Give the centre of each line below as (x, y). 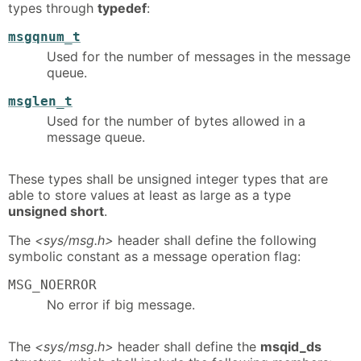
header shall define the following (215, 240)
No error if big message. (121, 304)
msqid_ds (291, 346)
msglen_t (40, 101)
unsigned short (56, 211)
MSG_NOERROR (52, 284)
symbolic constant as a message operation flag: (154, 256)
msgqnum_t (44, 37)
